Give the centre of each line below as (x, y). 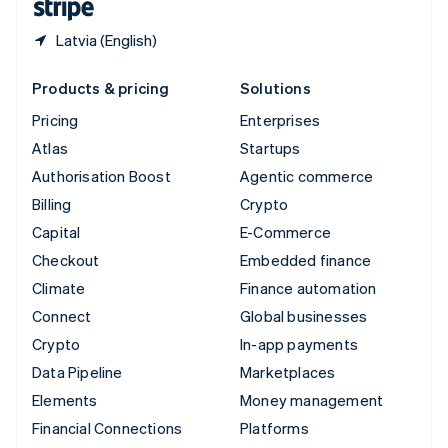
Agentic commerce (307, 176)
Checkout (66, 260)
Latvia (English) (106, 40)
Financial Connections (107, 428)
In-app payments (299, 344)
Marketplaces (288, 372)
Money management (312, 400)
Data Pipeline (77, 372)
